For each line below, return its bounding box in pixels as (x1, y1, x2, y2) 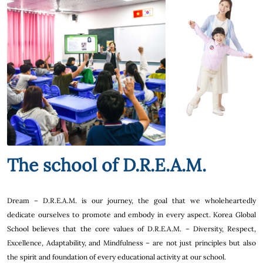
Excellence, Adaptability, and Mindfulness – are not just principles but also (7, 238, 256, 248)
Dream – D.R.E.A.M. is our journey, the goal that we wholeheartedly (7, 196, 256, 205)
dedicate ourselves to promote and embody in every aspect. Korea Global (7, 210, 256, 220)
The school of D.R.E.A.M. (7, 154, 206, 177)
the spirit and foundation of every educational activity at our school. (7, 252, 226, 262)
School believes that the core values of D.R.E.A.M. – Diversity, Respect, (7, 224, 256, 234)
